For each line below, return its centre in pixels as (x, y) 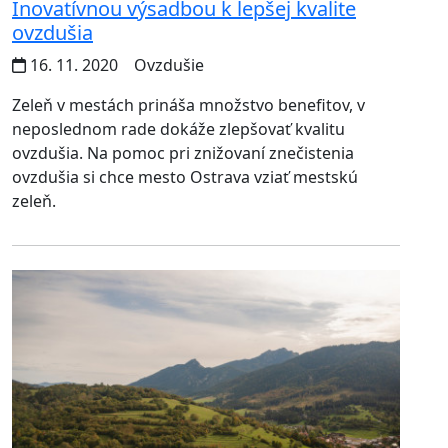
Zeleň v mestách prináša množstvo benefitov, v (188, 105)
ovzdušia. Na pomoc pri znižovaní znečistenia (183, 153)
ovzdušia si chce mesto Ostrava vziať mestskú (185, 177)
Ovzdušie (167, 65)
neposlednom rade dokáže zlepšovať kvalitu (178, 129)
